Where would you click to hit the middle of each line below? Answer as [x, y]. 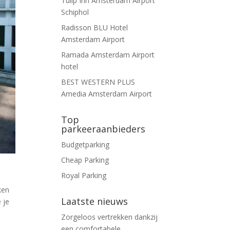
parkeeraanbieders [103, 129]
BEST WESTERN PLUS [98, 82]
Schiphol [75, 12]
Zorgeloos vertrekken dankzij [110, 217]
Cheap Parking [85, 160]
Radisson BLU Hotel [95, 27]
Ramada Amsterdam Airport [108, 55]
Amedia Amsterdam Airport [107, 94]
